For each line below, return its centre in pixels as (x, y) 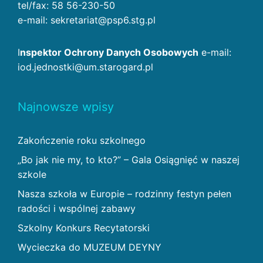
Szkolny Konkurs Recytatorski (84, 228)
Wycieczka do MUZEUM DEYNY (90, 247)
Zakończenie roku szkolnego (82, 141)
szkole (32, 175)
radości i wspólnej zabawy (77, 209)
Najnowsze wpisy (66, 107)
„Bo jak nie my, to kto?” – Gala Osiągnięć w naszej (129, 160)
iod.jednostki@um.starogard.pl (85, 67)
